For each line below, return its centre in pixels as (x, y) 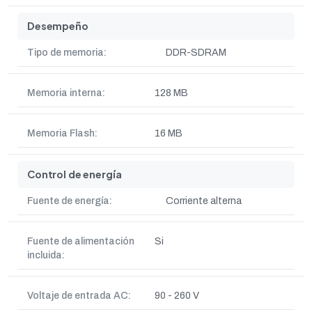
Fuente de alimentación (81, 241)
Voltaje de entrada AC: (79, 296)
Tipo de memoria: (67, 53)
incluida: (46, 255)
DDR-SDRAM (196, 53)
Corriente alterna (204, 201)
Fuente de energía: (70, 201)
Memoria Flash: (62, 133)
